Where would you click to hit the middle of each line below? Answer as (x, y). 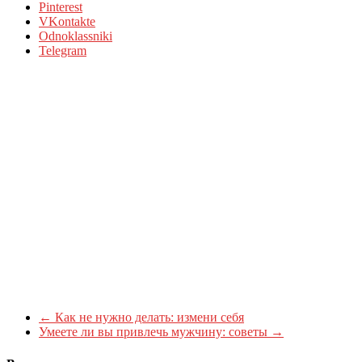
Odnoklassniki (76, 36)
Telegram (63, 51)
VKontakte (67, 22)
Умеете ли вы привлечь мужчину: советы (155, 332)
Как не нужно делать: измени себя (148, 318)
